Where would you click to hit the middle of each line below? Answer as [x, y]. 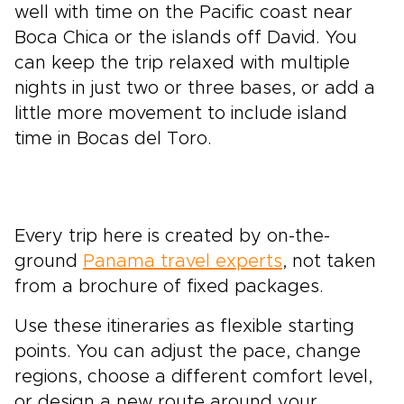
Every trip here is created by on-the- [172, 236]
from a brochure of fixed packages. [172, 287]
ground [49, 262]
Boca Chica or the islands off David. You [186, 38]
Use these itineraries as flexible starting [184, 326]
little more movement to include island [181, 114]
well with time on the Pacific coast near [184, 13]
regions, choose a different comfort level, [193, 377]
